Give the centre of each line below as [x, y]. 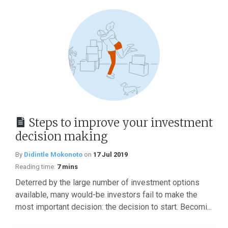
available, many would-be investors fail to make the [106, 195]
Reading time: [35, 167]
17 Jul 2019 [110, 154]
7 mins [67, 167]
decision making [62, 136]
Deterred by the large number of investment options [107, 182]
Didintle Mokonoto [53, 154]
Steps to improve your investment [121, 123]
